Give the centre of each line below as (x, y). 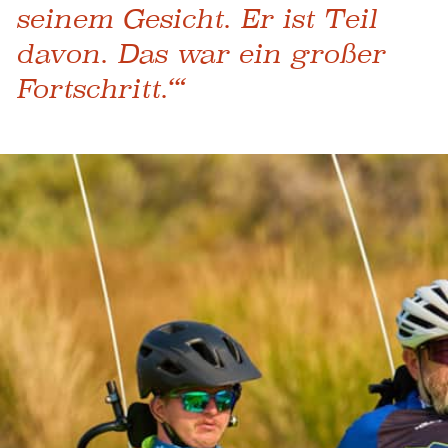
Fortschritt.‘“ (100, 89)
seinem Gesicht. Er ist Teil (196, 19)
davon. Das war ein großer (200, 54)
